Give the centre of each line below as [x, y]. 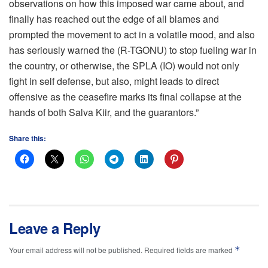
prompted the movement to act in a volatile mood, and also [132, 35]
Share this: [28, 138]
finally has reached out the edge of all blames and [114, 19]
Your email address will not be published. [76, 250]
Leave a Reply [55, 228]
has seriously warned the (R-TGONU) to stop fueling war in [133, 50]
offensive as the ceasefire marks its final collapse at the [125, 97]
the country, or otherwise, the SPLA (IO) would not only [124, 66]
